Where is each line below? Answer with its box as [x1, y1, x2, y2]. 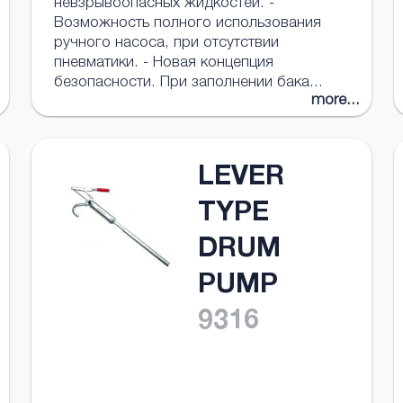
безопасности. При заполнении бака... [53, 76, 323, 91]
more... [311, 94, 361, 109]
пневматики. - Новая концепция [53, 56, 273, 71]
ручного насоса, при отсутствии [53, 36, 279, 51]
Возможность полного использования [53, 16, 321, 31]
